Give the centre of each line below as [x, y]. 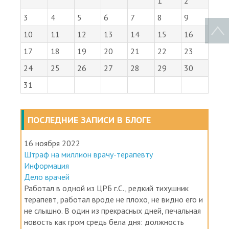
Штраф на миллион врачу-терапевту [88, 171]
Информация [47, 183]
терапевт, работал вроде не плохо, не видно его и [113, 216]
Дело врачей [47, 194]
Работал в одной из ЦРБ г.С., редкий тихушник [106, 205]
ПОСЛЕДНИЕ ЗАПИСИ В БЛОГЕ [89, 137]
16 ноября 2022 [52, 160]
